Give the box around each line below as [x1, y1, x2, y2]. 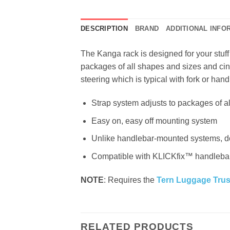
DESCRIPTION [81, 25, 128, 33]
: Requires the [104, 175, 157, 184]
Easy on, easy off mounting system [91, 116, 217, 125]
